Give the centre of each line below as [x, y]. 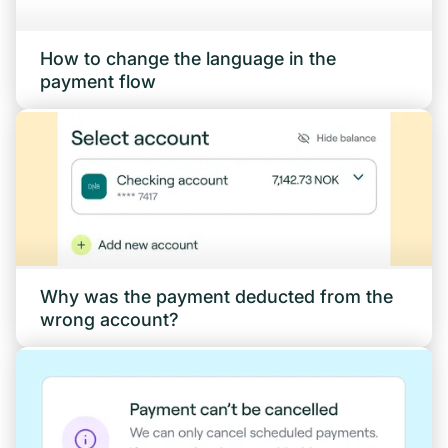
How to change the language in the [188, 59]
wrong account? [109, 320]
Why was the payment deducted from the [216, 297]
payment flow [98, 82]
